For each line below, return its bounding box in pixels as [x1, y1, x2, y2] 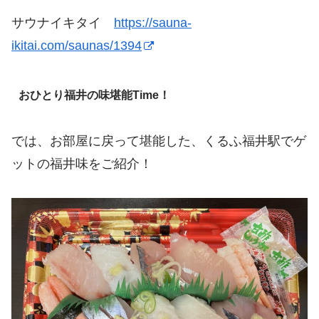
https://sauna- [114, 16, 192, 31]
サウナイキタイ [11, 16, 114, 31]
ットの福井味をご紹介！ [11, 156, 152, 171]
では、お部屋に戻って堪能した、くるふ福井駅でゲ [11, 133, 306, 148]
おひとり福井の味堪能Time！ [18, 89, 170, 101]
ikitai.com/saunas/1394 [11, 38, 142, 53]
